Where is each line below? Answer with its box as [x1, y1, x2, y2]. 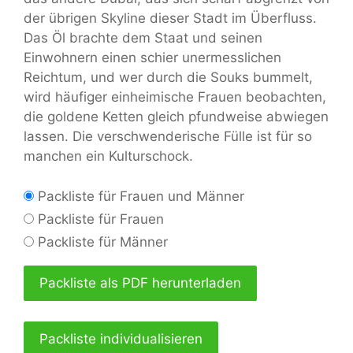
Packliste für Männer [34, 234, 168, 251]
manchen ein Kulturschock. [24, 148, 193, 165]
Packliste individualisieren [39, 330, 203, 347]
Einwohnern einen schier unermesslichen [24, 50, 281, 66]
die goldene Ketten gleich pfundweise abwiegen [24, 109, 329, 125]
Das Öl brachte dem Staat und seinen [24, 30, 262, 46]
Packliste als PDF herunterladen [39, 275, 241, 292]
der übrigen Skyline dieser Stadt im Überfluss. [24, 10, 317, 27]
